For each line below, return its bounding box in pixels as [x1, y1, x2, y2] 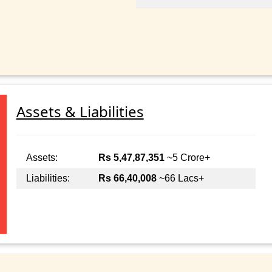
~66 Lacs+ [156, 173, 204, 184]
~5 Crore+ [164, 152, 210, 163]
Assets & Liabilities [16, 101, 144, 122]
